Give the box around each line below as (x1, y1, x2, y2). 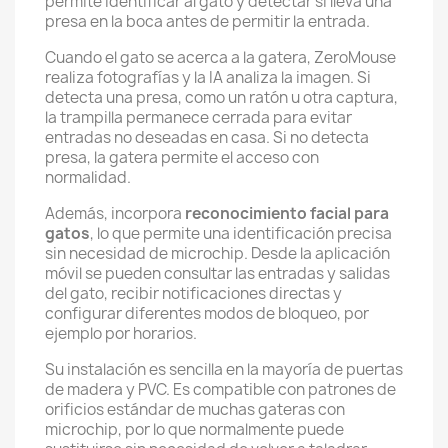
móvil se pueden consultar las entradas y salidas (45, 263, 390, 284)
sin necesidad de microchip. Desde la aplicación (45, 243, 390, 264)
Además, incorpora (45, 203, 185, 224)
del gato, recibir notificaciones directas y (45, 283, 342, 304)
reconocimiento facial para (185, 203, 389, 224)
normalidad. (45, 167, 131, 188)
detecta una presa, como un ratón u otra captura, (45, 87, 398, 108)
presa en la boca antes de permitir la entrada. (45, 11, 370, 32)
